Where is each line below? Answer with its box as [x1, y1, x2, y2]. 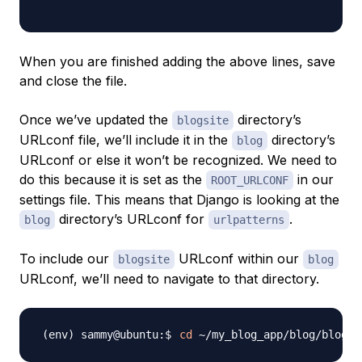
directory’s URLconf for [55, 211, 208, 227]
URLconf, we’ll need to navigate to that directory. [19, 271, 319, 287]
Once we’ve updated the [19, 112, 172, 128]
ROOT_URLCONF [211, 174, 288, 187]
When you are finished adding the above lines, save [19, 53, 335, 69]
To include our [19, 250, 113, 267]
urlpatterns [213, 213, 284, 226]
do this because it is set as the [19, 171, 206, 187]
